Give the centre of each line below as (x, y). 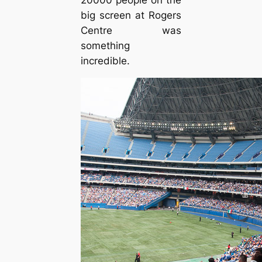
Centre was (131, 30)
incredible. (105, 61)
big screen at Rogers (131, 15)
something (105, 45)
